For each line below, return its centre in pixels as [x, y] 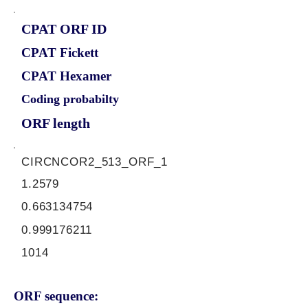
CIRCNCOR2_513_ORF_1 [95, 162]
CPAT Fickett [60, 53]
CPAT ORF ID [64, 29]
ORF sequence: [56, 296]
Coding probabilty [70, 99]
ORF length [56, 123]
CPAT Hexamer [66, 76]
